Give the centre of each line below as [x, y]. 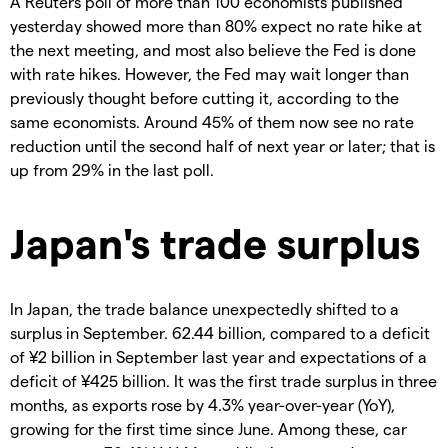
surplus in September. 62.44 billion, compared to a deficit [220, 333]
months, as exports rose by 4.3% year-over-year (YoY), [202, 405]
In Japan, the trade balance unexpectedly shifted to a [204, 309]
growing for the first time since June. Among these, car [208, 429]
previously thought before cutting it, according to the [204, 98]
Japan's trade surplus [215, 242]
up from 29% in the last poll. [112, 170]
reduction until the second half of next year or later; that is [222, 146]
